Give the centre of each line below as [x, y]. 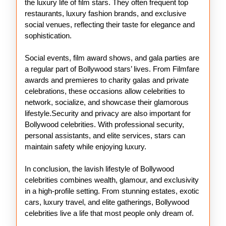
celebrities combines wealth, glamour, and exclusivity [112, 180]
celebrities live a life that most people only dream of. [109, 213]
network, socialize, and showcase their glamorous [107, 102]
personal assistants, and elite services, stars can [105, 135]
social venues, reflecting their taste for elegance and [110, 24]
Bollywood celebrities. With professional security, [104, 124]
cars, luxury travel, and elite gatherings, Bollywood [107, 202]
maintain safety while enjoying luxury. [86, 147]
